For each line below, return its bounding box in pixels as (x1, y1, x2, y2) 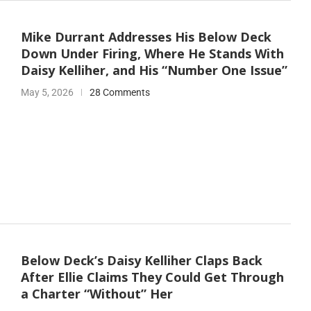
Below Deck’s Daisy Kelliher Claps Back (20, 251, 262, 269)
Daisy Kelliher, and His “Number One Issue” (20, 62, 287, 79)
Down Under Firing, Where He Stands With (20, 45, 284, 62)
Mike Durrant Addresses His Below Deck (20, 28, 271, 46)
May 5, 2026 (20, 87, 74, 99)
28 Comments (89, 87, 150, 99)
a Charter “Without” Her (20, 285, 173, 302)
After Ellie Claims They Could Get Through (20, 268, 284, 285)
